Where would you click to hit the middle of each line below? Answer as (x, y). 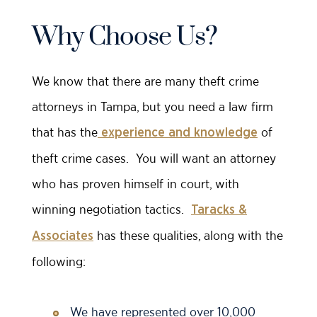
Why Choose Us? (125, 37)
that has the (65, 132)
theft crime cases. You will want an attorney (154, 158)
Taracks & (219, 211)
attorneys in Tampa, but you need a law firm (152, 107)
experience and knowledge (178, 133)
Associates (63, 237)
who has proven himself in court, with (136, 184)
